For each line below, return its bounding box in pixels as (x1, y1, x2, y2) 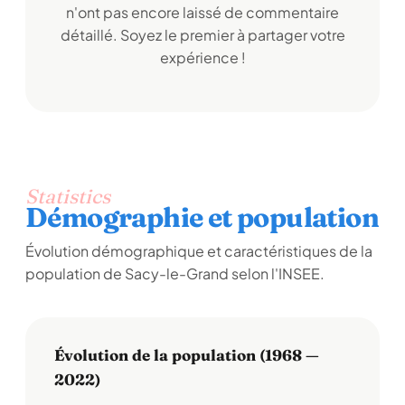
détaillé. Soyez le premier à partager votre (60, 25, 345, 44)
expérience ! (159, 48, 246, 67)
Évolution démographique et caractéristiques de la (25, 241, 372, 260)
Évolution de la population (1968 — (54, 345, 319, 364)
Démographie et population (25, 201, 379, 234)
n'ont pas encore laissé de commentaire (66, 3, 339, 22)
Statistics (25, 184, 110, 209)
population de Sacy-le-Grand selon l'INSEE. (25, 264, 325, 283)
